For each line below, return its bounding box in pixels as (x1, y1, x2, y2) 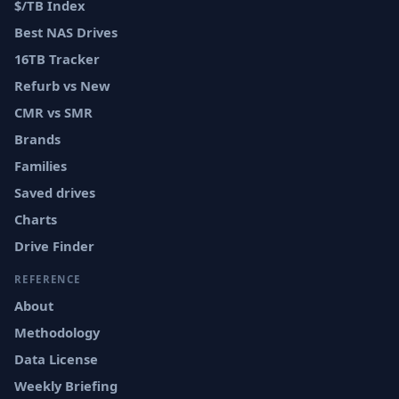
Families (14, 157, 67, 175)
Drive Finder (14, 237, 94, 255)
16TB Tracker (14, 50, 100, 68)
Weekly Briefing (14, 377, 118, 395)
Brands (14, 130, 61, 148)
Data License (14, 350, 98, 368)
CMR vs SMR (14, 103, 93, 121)
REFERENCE (14, 273, 81, 286)
